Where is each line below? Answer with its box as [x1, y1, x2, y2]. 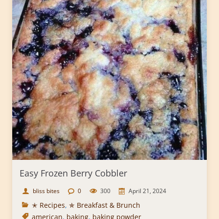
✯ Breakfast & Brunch [69, 200, 140, 210]
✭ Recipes [32, 200, 65, 210]
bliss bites [33, 187, 60, 196]
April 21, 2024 [129, 187, 166, 196]
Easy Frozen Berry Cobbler [20, 167, 127, 179]
